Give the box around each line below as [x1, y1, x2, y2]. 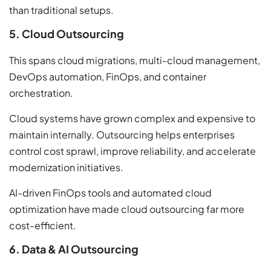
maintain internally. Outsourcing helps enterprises [9, 128, 235, 141]
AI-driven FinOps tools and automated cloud [9, 186, 212, 199]
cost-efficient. [9, 218, 76, 232]
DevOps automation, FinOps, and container [9, 70, 206, 83]
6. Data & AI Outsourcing [9, 241, 139, 256]
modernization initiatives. [9, 160, 123, 174]
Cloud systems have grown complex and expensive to [9, 111, 255, 125]
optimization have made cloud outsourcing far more [9, 202, 244, 215]
